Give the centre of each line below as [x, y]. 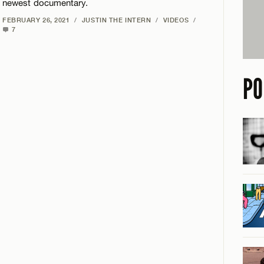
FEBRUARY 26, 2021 [36, 20]
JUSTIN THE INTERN [116, 20]
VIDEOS [176, 20]
